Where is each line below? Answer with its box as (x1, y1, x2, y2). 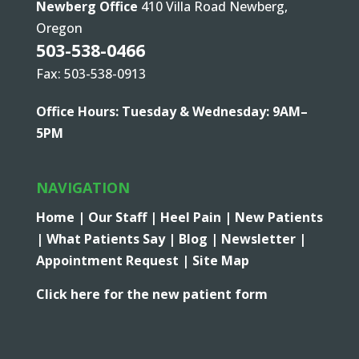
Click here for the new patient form (35, 285, 268, 304)
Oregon (35, 19, 83, 38)
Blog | (178, 230, 221, 248)
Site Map (192, 252, 249, 270)
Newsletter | (220, 230, 306, 248)
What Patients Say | (46, 230, 179, 248)
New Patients (234, 208, 323, 227)
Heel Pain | (159, 208, 235, 227)
